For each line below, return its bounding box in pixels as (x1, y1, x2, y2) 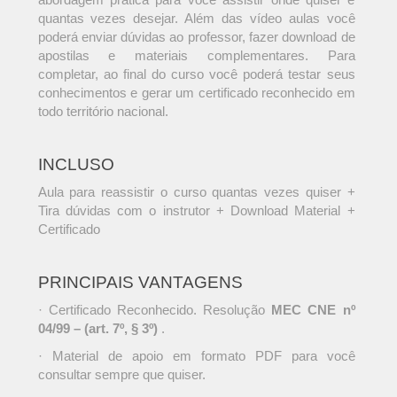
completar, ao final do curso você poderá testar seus (37, 66, 355, 82)
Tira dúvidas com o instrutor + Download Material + (37, 203, 355, 219)
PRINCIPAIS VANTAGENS (37, 273, 243, 292)
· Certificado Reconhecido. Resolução (37, 302, 272, 318)
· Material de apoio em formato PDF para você (37, 348, 355, 364)
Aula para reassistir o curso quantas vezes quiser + (37, 184, 355, 200)
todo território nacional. (37, 104, 168, 120)
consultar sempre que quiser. (37, 367, 206, 383)
